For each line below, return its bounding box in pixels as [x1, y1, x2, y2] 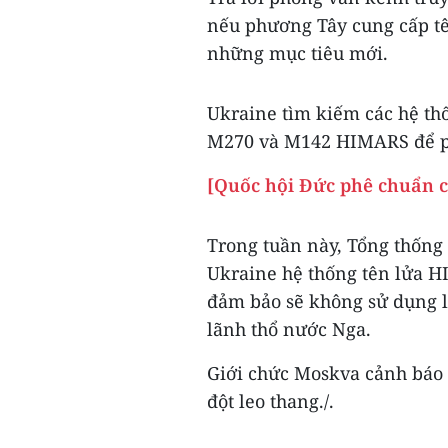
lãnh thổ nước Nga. [207, 317, 371, 341]
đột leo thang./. [207, 389, 334, 413]
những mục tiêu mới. [207, 41, 388, 65]
